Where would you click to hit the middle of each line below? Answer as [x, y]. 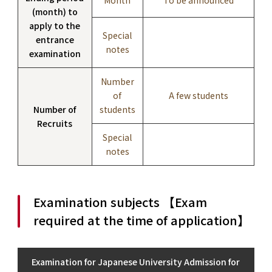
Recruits [55, 123]
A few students [198, 95]
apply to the [55, 25]
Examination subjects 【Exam [120, 202]
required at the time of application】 [141, 220]
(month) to [55, 11]
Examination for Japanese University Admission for [136, 261]
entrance [55, 39]
